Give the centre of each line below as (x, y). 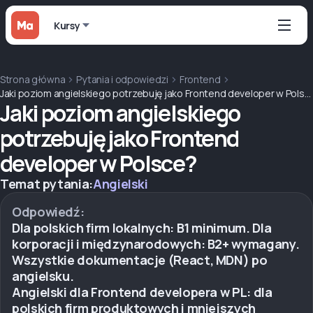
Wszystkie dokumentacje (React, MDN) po (140, 260)
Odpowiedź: (48, 212)
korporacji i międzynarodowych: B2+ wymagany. (156, 244)
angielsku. (43, 276)
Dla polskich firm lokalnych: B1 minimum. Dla (142, 228)
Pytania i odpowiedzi (122, 79)
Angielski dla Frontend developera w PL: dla (142, 292)
